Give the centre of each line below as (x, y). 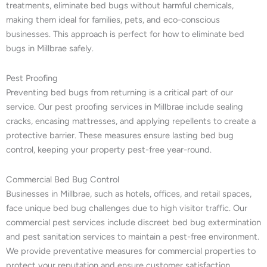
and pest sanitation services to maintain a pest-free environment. (133, 236)
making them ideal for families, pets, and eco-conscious (113, 20)
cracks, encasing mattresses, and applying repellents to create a (131, 121)
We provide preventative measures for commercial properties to (131, 251)
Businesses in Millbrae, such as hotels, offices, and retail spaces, (129, 193)
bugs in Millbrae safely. (50, 49)
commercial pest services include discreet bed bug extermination (133, 222)
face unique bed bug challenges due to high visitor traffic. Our (127, 208)
